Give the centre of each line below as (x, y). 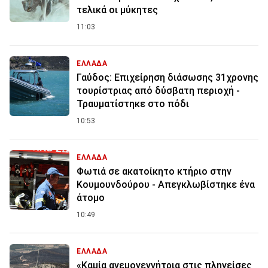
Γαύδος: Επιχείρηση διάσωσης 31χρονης (167, 78)
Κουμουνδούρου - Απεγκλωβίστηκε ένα (166, 185)
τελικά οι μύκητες (117, 10)
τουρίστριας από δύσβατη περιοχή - (158, 91)
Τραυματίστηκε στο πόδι (133, 104)
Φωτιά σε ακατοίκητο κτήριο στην (154, 172)
